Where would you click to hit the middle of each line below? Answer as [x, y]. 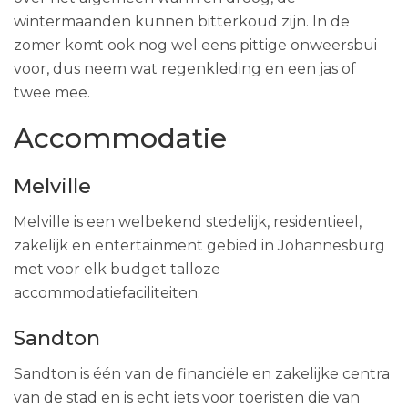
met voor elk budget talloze [117, 269]
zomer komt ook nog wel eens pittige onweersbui [195, 45]
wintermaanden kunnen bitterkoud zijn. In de [182, 21]
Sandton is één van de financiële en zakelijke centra [202, 374]
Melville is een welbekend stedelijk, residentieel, [188, 222]
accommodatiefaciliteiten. [107, 293]
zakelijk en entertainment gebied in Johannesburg [199, 245]
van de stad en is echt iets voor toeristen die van [187, 398]
